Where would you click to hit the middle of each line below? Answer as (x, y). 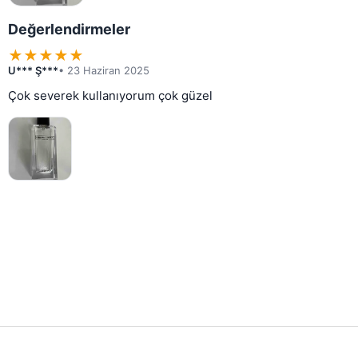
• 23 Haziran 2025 (104, 70)
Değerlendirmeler (69, 29)
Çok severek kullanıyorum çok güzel (110, 95)
